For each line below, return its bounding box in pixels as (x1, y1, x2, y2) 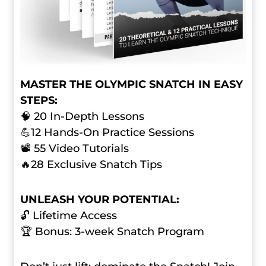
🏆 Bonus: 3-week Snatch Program (20, 224, 204, 238)
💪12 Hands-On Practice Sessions (20, 125, 194, 139)
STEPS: (20, 93, 58, 107)
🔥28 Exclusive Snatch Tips (20, 157, 162, 171)
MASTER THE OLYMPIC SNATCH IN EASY (20, 77, 243, 91)
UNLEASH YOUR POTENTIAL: (20, 192, 179, 206)
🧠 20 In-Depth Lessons (20, 109, 147, 123)
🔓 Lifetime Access (20, 208, 120, 222)
